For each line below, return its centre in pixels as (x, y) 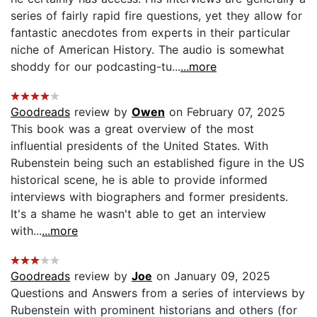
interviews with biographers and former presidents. (149, 197)
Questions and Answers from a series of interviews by (158, 293)
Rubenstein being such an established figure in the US (157, 163)
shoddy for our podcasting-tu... (96, 67)
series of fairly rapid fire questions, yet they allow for (156, 16)
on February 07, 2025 (225, 112)
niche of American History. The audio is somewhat (148, 50)
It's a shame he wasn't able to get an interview (138, 214)
